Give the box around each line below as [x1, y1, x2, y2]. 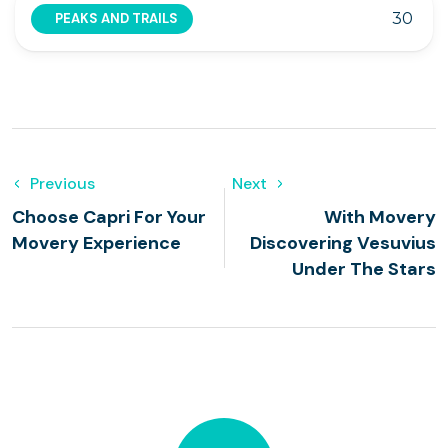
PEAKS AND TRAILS [55, 10, 178, 27]
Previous [30, 173, 95, 194]
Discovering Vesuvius [250, 231, 436, 255]
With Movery [324, 205, 436, 229]
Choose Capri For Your [12, 205, 206, 229]
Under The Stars [292, 257, 436, 281]
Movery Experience [12, 231, 181, 255]
